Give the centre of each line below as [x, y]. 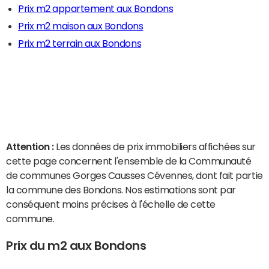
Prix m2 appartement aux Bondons [96, 8]
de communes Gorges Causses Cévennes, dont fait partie [134, 175]
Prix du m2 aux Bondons [76, 245]
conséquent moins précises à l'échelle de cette [111, 204]
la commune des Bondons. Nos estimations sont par [121, 190]
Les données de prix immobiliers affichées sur [156, 147]
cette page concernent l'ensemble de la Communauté [129, 161]
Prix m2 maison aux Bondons [81, 26]
